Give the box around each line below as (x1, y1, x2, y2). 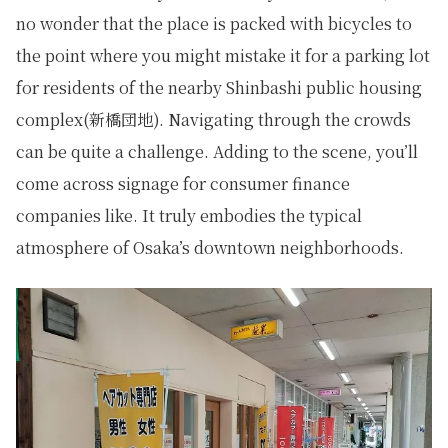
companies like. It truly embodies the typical (16, 204, 362, 228)
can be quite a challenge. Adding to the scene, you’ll (16, 140, 418, 164)
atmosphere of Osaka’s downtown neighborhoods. (16, 236, 404, 260)
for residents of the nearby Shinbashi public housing (16, 76, 422, 100)
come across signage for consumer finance (16, 172, 350, 196)
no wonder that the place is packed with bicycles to (16, 12, 412, 36)
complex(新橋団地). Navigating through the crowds (16, 108, 411, 132)
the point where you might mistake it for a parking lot (16, 44, 430, 68)
